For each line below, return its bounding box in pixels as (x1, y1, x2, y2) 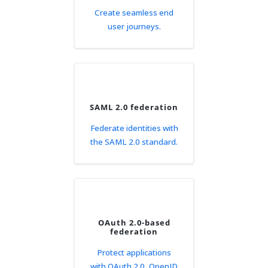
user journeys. (107, 21, 161, 32)
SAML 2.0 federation (90, 102, 178, 112)
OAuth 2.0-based (98, 217, 170, 228)
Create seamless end (95, 7, 173, 18)
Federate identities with (90, 123, 178, 133)
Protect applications (97, 247, 171, 258)
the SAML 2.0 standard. (90, 136, 178, 147)
